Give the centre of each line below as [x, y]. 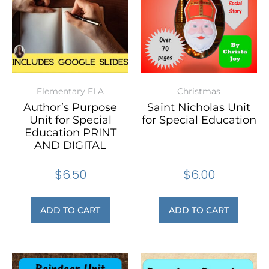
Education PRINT [70, 133]
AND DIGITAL [70, 146]
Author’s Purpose [70, 108]
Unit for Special [70, 120]
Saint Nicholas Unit [199, 108]
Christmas [199, 92]
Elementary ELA [70, 92]
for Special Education [199, 120]
